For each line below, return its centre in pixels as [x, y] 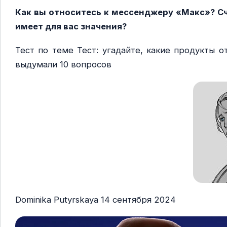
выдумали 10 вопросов [63, 65]
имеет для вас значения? [71, 27]
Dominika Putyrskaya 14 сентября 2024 [96, 199]
